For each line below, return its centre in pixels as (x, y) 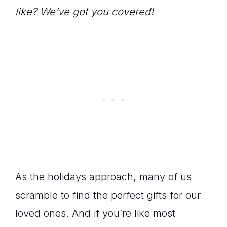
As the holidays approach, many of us (103, 177)
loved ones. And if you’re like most (95, 213)
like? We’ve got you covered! (84, 12)
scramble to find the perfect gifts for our (108, 195)
